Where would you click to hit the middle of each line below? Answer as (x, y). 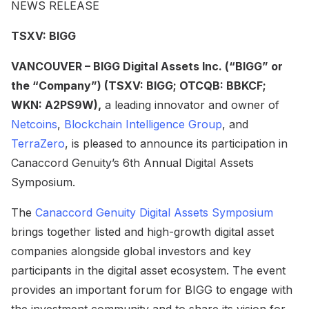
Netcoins (34, 124)
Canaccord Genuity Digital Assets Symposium (154, 212)
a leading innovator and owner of (190, 104)
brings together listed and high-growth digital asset (142, 231)
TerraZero (38, 143)
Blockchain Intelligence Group (143, 124)
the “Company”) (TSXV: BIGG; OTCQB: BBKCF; (139, 85)
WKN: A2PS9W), (56, 104)
